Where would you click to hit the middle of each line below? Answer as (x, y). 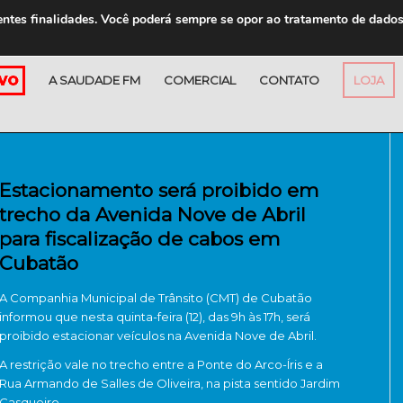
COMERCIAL (200, 80)
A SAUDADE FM (94, 80)
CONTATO (289, 80)
